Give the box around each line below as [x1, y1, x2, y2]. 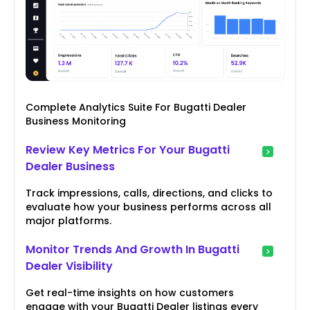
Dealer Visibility [26, 258, 113, 275]
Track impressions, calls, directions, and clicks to [26, 186, 273, 201]
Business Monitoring [26, 114, 126, 129]
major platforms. [26, 214, 111, 228]
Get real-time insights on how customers [26, 286, 234, 300]
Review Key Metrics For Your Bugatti [26, 142, 230, 158]
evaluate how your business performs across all [26, 200, 271, 215]
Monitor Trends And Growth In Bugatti [26, 241, 239, 258]
